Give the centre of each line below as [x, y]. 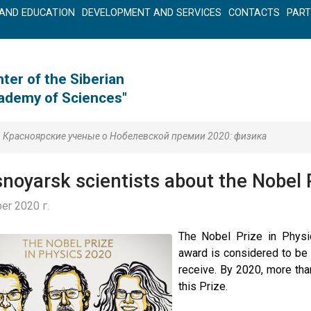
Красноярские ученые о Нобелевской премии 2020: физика [135, 136]
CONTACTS [254, 13]
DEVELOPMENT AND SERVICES [152, 13]
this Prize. [203, 286]
